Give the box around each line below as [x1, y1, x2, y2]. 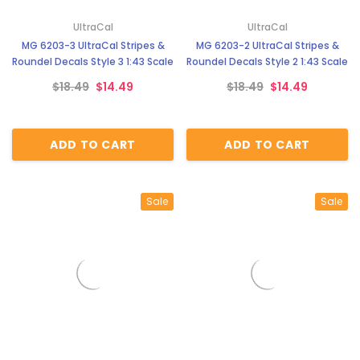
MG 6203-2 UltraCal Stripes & [195, 38, 339, 52]
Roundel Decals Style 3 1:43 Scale [12, 54, 174, 68]
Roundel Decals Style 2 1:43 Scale [186, 54, 348, 68]
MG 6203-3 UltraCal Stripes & [21, 38, 165, 52]
